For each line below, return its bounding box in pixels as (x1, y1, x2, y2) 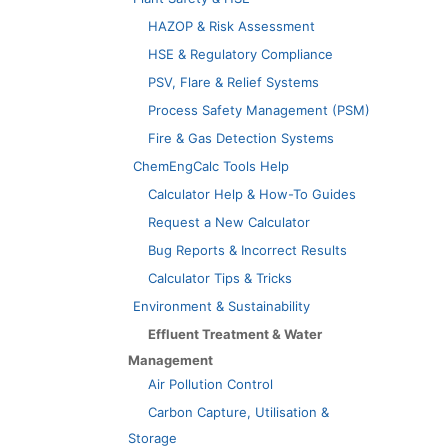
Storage (128, 429, 177, 446)
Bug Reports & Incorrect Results (148, 241, 347, 258)
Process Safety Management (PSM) (148, 101, 370, 118)
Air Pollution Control (148, 375, 273, 392)
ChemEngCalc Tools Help (133, 157, 289, 174)
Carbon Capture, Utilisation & (148, 403, 329, 420)
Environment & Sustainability (133, 297, 310, 314)
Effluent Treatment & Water (148, 325, 322, 342)
